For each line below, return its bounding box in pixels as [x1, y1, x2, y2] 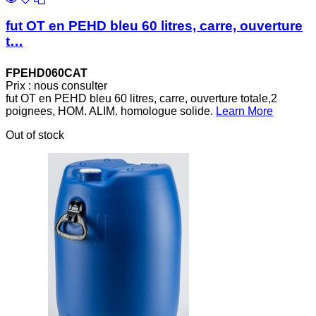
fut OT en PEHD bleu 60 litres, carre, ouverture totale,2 [6, 92, 277, 105]
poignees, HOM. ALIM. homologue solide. [6, 105, 216, 118]
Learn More [216, 105, 273, 118]
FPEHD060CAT [6, 67, 87, 80]
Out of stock [6, 129, 64, 142]
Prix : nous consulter [6, 80, 107, 92]
